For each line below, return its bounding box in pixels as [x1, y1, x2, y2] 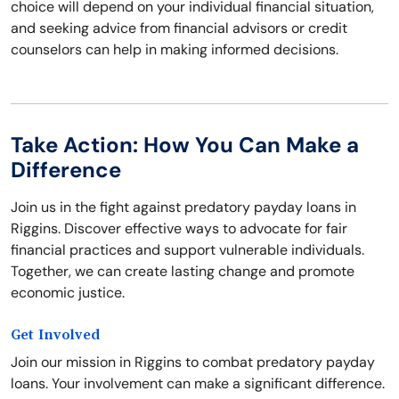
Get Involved [11, 327, 100, 344]
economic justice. [11, 283, 125, 303]
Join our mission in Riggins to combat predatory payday [11, 353, 375, 372]
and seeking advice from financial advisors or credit [11, 19, 347, 38]
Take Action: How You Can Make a [11, 131, 359, 159]
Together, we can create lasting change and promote [11, 262, 354, 281]
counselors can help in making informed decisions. [11, 40, 338, 60]
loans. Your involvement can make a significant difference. [11, 374, 385, 394]
